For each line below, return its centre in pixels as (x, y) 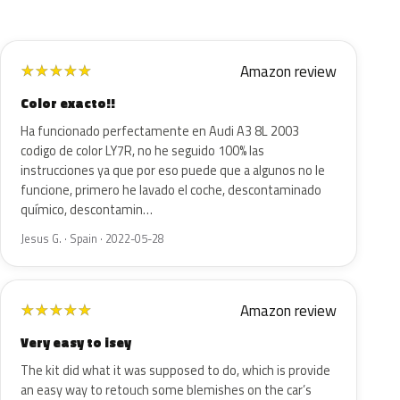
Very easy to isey (76, 342)
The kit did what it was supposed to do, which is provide (175, 371)
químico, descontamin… (87, 210)
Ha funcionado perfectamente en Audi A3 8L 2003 (160, 131)
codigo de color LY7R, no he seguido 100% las (142, 151)
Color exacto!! (68, 103)
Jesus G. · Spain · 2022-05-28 (92, 239)
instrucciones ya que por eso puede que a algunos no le (173, 171)
